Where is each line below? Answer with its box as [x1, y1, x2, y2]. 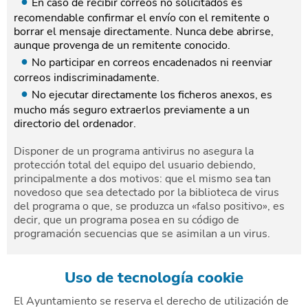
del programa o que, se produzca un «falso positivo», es [14, 199, 285, 214]
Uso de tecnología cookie [65, 267, 243, 288]
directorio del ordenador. [14, 116, 136, 131]
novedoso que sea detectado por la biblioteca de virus [14, 185, 279, 200]
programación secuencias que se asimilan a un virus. [14, 226, 270, 241]
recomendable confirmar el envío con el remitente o [14, 10, 269, 25]
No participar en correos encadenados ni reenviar [32, 55, 272, 70]
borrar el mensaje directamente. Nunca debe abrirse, [14, 24, 274, 39]
